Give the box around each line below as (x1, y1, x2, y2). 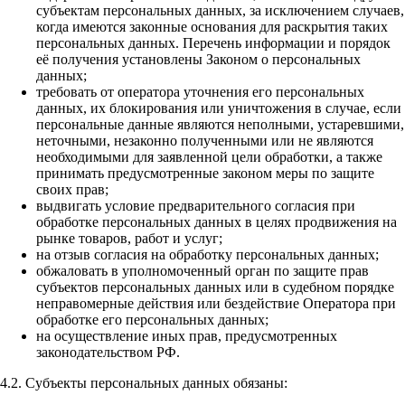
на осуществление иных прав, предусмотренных (36, 328, 337, 344)
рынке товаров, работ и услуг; (36, 231, 222, 247)
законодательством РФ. (36, 344, 180, 361)
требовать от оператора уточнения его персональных (36, 84, 364, 100)
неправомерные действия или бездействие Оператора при (36, 296, 396, 312)
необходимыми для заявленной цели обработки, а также (36, 149, 382, 165)
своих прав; (36, 182, 108, 198)
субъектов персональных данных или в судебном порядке (36, 279, 394, 296)
